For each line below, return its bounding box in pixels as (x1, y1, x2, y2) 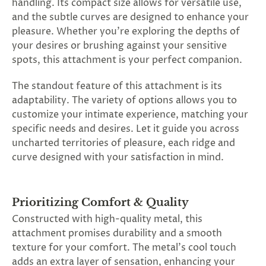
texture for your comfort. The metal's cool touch (12, 241, 236, 254)
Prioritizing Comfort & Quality (12, 196, 189, 209)
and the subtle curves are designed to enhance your (12, 11, 249, 24)
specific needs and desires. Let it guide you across (12, 122, 239, 135)
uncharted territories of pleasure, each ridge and (12, 137, 235, 150)
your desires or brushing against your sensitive (12, 39, 227, 52)
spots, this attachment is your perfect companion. (12, 53, 242, 66)
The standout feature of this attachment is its (12, 80, 222, 93)
